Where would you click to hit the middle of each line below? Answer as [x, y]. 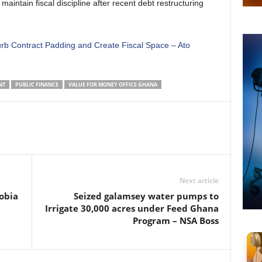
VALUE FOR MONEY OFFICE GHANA [113, 85]
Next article [199, 180]
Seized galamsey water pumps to [146, 196]
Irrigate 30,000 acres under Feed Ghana [132, 208]
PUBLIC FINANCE [37, 85]
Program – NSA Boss [175, 220]
